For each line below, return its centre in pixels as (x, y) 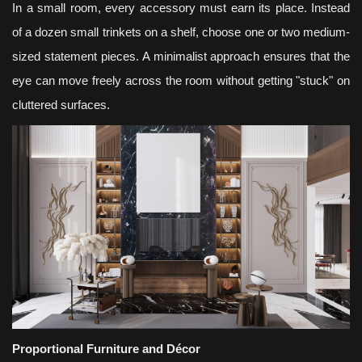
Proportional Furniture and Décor (106, 349)
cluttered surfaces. (61, 105)
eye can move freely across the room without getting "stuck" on (181, 80)
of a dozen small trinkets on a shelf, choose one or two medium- (181, 32)
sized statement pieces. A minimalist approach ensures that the (181, 56)
